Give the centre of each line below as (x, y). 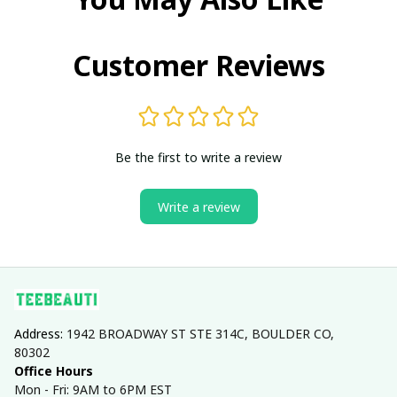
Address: (40, 334)
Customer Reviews (198, 66)
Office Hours (54, 371)
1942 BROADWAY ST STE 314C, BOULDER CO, (200, 334)
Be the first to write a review (198, 158)
